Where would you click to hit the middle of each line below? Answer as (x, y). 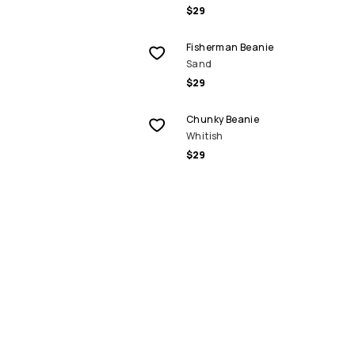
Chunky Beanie (223, 119)
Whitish (205, 136)
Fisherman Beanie (230, 47)
